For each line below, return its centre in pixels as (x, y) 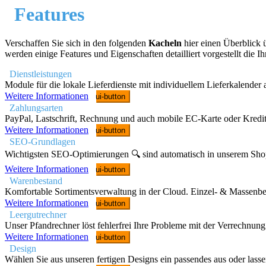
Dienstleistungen (41, 74)
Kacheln (165, 43)
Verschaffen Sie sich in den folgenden (77, 43)
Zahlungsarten (36, 108)
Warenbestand (36, 181)
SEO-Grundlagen (42, 142)
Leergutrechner (38, 215)
